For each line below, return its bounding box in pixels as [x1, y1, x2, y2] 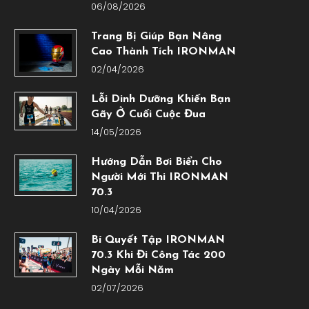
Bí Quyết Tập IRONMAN [90, 235, 225, 246]
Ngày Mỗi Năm [90, 265, 174, 277]
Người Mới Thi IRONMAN [90, 172, 228, 183]
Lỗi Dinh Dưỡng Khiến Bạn [90, 94, 230, 106]
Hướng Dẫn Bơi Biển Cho [90, 157, 222, 168]
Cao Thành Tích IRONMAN [90, 46, 236, 58]
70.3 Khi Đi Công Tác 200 [90, 250, 226, 261]
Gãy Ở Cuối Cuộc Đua [90, 109, 206, 121]
